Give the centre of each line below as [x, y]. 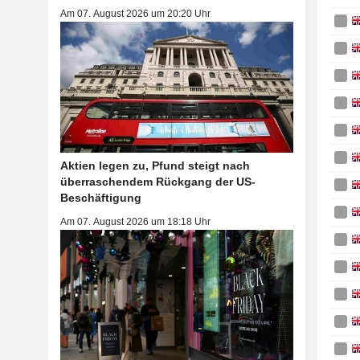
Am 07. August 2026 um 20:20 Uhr [135, 14]
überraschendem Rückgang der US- [157, 182]
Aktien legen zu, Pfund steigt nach [155, 166]
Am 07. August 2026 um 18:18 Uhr [135, 222]
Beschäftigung [100, 198]
